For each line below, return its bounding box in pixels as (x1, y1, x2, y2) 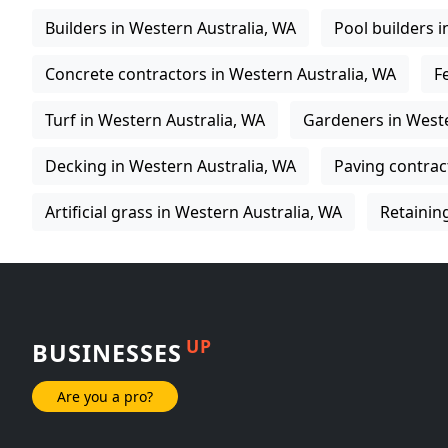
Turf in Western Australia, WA (45, 109, 265, 131)
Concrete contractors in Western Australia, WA (45, 63, 396, 85)
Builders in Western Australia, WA (45, 17, 296, 39)
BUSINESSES (32, 336, 182, 369)
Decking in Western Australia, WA (45, 155, 296, 177)
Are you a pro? (57, 386, 153, 406)
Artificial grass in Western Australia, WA (45, 201, 342, 223)
